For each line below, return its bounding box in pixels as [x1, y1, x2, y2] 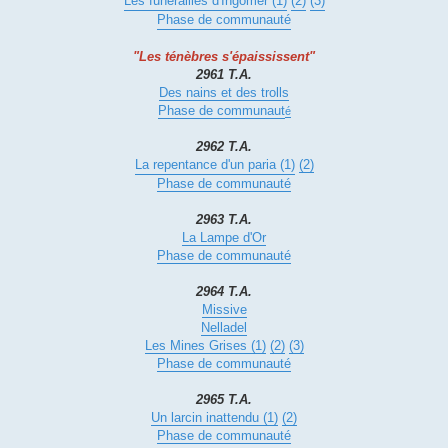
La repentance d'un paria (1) [134, 157, 295, 173]
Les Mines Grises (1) [144, 338, 266, 354]
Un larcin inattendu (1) [151, 410, 278, 426]
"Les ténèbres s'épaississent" [133, 49, 315, 65]
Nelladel [201, 320, 247, 336]
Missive [201, 302, 247, 318]
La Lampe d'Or [182, 230, 266, 246]
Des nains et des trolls [159, 85, 289, 101]
